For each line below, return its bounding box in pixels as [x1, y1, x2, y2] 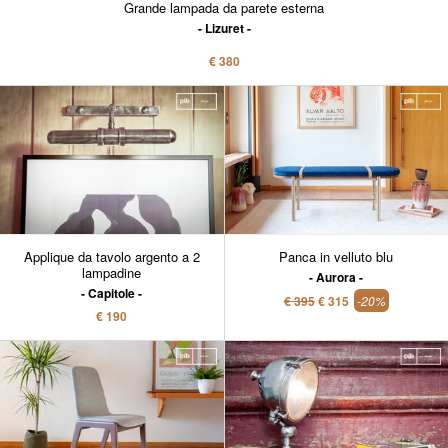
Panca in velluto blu [279, 247, 394, 267]
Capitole [88, 284, 136, 303]
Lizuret [204, 19, 244, 38]
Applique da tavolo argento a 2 [23, 247, 200, 267]
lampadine [82, 263, 142, 283]
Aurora [316, 268, 357, 287]
